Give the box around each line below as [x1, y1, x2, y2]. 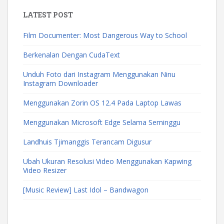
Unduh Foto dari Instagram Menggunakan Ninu [23, 69, 175, 79]
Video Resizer [23, 165, 66, 175]
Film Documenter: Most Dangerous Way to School [23, 30, 187, 40]
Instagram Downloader [23, 78, 98, 88]
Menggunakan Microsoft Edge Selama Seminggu [23, 117, 180, 127]
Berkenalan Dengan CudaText [23, 49, 120, 59]
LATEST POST [23, 9, 73, 19]
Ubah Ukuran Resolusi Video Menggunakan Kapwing [23, 156, 191, 166]
